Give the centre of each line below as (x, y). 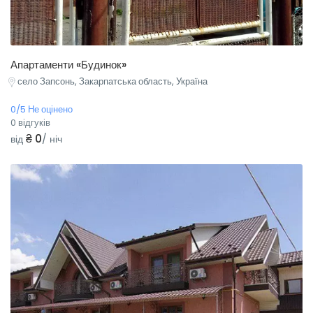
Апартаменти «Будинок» (68, 65)
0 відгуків (30, 122)
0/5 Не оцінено (42, 109)
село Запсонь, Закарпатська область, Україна (112, 82)
